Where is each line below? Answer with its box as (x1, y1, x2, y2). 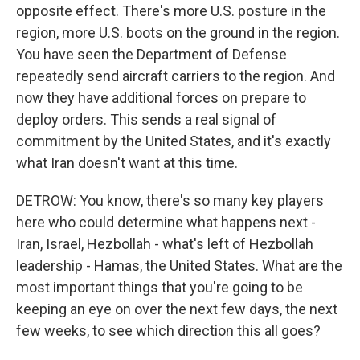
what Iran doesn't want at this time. (16, 154, 238, 171)
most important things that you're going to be (16, 279, 303, 296)
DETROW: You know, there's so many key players (16, 192, 324, 209)
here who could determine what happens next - (16, 214, 316, 231)
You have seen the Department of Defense (16, 46, 287, 63)
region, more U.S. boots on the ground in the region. (16, 24, 340, 41)
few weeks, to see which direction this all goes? (16, 322, 321, 339)
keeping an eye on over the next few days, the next (16, 301, 337, 317)
